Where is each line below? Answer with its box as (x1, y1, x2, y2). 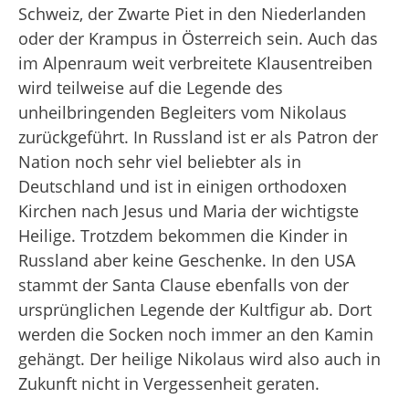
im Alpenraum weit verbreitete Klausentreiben (18, 51, 372, 74)
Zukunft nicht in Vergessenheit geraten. (18, 372, 320, 394)
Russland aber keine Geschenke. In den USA (18, 248, 355, 271)
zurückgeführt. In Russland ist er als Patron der (18, 125, 378, 148)
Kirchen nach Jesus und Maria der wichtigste (18, 199, 359, 222)
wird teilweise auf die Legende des (18, 76, 283, 99)
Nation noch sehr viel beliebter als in (18, 150, 301, 173)
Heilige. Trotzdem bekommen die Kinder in (18, 224, 348, 246)
